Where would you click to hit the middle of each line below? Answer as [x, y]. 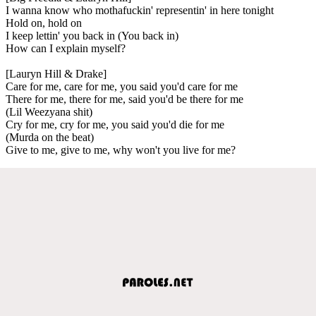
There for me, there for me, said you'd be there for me [124, 99]
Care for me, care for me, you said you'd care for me [122, 86]
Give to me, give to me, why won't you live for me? [121, 150]
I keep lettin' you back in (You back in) [92, 35]
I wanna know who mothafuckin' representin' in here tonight [140, 10]
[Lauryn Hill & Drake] [56, 73]
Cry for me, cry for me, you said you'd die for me [115, 124]
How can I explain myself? [66, 48]
